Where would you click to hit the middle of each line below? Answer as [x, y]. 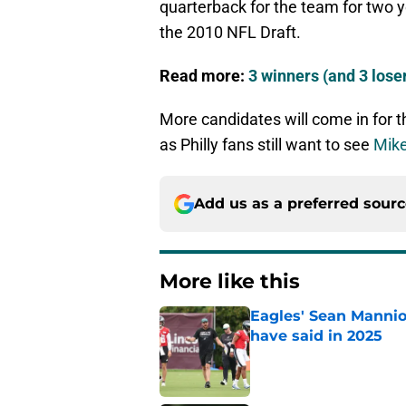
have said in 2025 [316, 336]
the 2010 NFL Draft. [230, 33]
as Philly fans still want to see [266, 145]
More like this [230, 282]
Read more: [204, 76]
